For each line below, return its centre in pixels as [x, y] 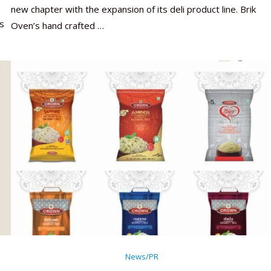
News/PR [142, 257]
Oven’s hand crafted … [57, 26]
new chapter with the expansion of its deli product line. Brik [133, 9]
